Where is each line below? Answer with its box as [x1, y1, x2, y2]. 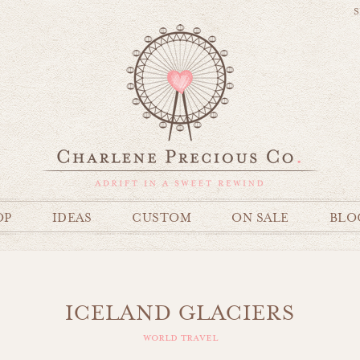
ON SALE [231, 211, 289, 226]
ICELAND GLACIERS [65, 301, 295, 325]
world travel [142, 330, 218, 345]
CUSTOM [132, 211, 191, 226]
